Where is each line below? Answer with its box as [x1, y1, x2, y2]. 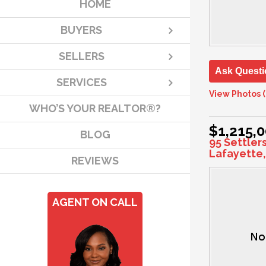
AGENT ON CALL [52, 196, 138, 209]
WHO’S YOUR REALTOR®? [29, 102, 161, 115]
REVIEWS [71, 154, 119, 167]
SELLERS [58, 50, 104, 63]
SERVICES [56, 76, 107, 89]
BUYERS [61, 24, 102, 37]
